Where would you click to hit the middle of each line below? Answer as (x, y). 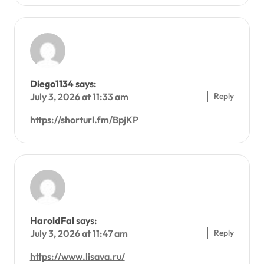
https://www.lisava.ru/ (77, 257)
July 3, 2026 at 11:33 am (79, 96)
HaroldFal (52, 221)
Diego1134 (52, 83)
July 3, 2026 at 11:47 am (79, 234)
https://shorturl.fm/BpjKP (84, 119)
